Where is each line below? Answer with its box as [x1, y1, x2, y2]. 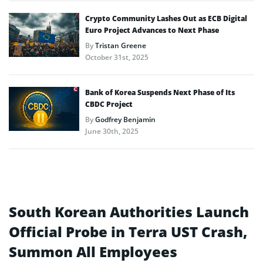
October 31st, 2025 [85, 52, 149, 62]
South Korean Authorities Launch [9, 201, 249, 221]
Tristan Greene [95, 40, 146, 50]
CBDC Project [85, 99, 133, 109]
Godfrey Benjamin [95, 114, 156, 124]
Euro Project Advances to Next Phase [85, 25, 219, 35]
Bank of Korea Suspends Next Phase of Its [85, 87, 235, 97]
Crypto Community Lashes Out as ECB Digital [85, 13, 247, 23]
